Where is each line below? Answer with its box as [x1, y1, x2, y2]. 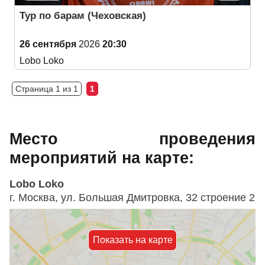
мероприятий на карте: [9, 148, 194, 167]
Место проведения [9, 130, 256, 148]
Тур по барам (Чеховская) [20, 10, 146, 21]
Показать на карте [92, 235, 173, 245]
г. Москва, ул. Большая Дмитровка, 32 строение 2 [9, 191, 255, 203]
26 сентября [20, 39, 76, 49]
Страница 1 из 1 [15, 84, 78, 93]
